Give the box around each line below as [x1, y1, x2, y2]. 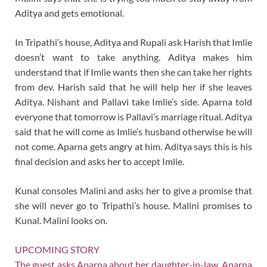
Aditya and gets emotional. [15, 7, 124, 18]
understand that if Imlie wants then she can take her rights [15, 66, 252, 77]
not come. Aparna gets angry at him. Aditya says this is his [15, 140, 252, 152]
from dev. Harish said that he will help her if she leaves [15, 80, 252, 92]
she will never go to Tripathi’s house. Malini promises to [15, 199, 252, 211]
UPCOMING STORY [15, 243, 100, 255]
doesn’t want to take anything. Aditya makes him [15, 51, 252, 63]
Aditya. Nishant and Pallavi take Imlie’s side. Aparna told [15, 95, 252, 107]
